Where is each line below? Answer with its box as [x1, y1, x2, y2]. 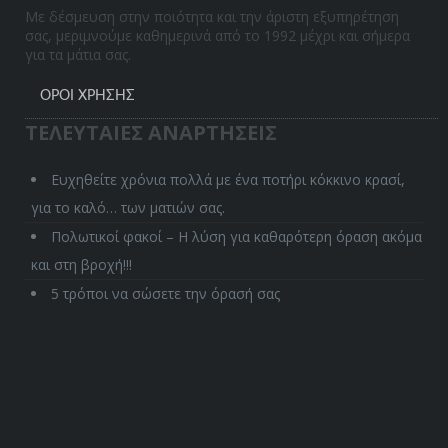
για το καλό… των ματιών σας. [31, 197, 226, 217]
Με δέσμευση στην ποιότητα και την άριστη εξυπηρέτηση [25, 6, 400, 26]
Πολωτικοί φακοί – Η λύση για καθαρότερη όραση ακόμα [51, 226, 423, 246]
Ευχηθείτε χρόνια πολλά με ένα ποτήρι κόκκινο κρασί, [51, 169, 406, 189]
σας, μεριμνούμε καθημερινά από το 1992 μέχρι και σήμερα [25, 25, 411, 45]
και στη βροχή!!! [31, 254, 133, 274]
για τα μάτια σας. [25, 44, 132, 64]
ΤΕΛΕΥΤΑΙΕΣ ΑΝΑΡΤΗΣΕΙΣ [25, 118, 278, 146]
